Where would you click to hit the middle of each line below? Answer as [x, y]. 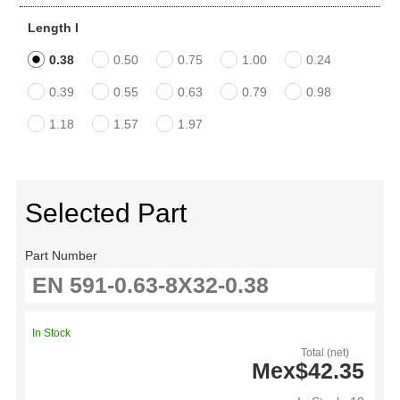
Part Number [61, 255]
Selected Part [106, 212]
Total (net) [325, 352]
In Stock [51, 333]
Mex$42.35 [308, 370]
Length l [53, 27]
